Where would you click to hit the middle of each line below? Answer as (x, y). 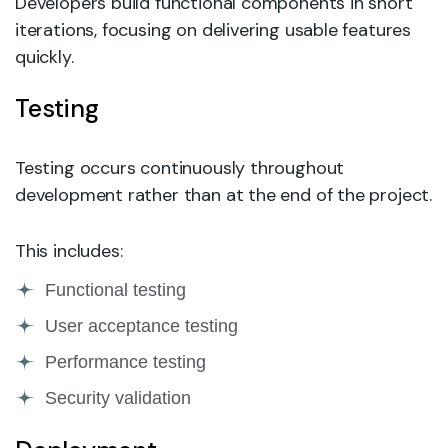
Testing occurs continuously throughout (180, 168)
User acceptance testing (141, 325)
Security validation (118, 397)
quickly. (44, 57)
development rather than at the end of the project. (224, 195)
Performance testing (125, 361)
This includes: (69, 251)
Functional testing (115, 289)
